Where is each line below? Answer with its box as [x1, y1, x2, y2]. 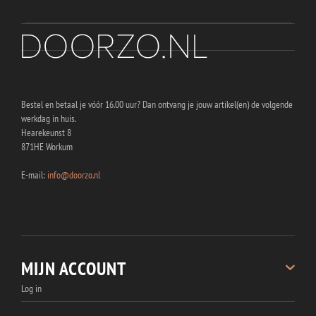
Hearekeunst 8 [21, 126, 71, 139]
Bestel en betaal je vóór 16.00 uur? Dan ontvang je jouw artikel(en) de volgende [21, 98, 293, 111]
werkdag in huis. [21, 112, 76, 125]
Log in [21, 282, 42, 296]
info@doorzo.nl [47, 169, 100, 181]
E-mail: [21, 169, 47, 181]
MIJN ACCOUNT [21, 257, 126, 280]
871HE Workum [21, 140, 73, 153]
